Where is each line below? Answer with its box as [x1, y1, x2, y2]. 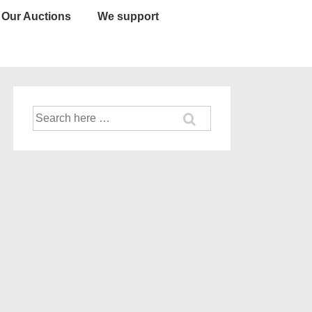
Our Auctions [1, 10, 71, 22]
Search [32, 107, 61, 118]
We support [97, 10, 159, 22]
